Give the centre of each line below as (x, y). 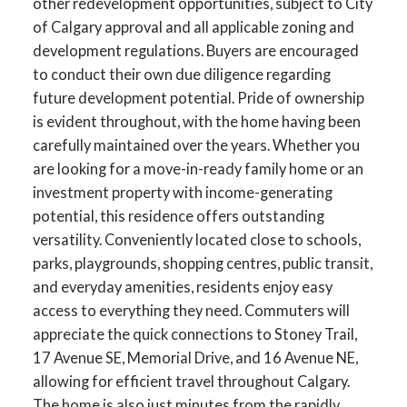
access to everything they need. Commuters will (191, 310)
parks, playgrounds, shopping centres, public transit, (202, 263)
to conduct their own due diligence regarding (181, 74)
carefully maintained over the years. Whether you (196, 144)
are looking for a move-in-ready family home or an (198, 168)
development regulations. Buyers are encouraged (195, 50)
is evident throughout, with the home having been (196, 121)
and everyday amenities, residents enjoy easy (182, 286)
